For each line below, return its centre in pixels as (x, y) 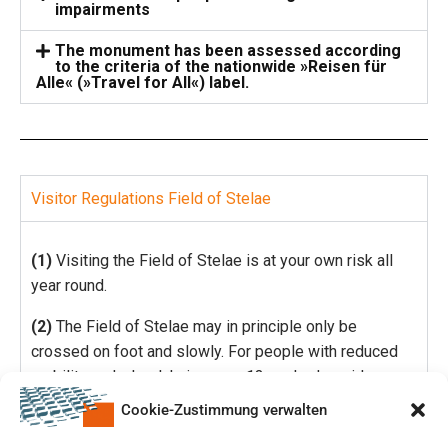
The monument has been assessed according (228, 51)
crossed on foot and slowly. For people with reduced (214, 352)
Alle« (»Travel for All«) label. (142, 83)
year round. (69, 286)
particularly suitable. (100, 402)
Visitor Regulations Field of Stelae (151, 199)
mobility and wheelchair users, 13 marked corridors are (222, 377)
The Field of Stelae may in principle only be (204, 327)
